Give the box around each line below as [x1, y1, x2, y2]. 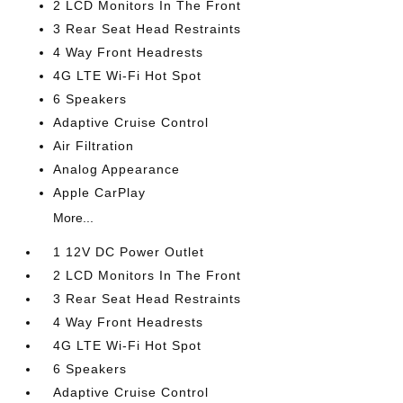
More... [53, 210, 94, 225]
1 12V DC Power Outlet [53, 245, 205, 259]
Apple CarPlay [53, 185, 147, 200]
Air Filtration [53, 139, 135, 153]
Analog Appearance [53, 162, 181, 176]
